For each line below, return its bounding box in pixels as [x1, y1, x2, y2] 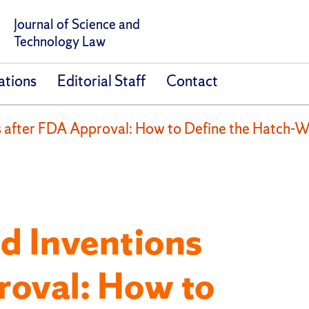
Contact [166, 71, 218, 92]
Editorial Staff [57, 71, 146, 92]
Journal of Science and [13, 15, 140, 34]
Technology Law [13, 32, 106, 51]
